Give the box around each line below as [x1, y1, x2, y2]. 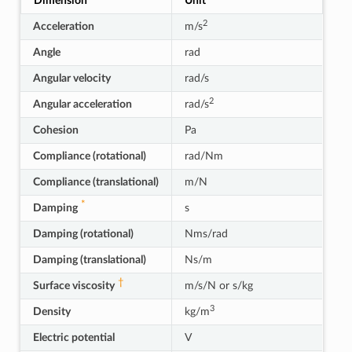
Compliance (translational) [32, 176, 159, 188]
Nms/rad [184, 228, 228, 240]
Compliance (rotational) [32, 150, 146, 162]
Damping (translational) [32, 254, 146, 266]
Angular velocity [32, 72, 111, 84]
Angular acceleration [32, 98, 132, 110]
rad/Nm [184, 150, 223, 162]
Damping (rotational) [32, 228, 134, 240]
